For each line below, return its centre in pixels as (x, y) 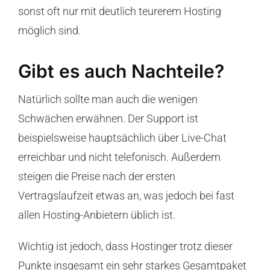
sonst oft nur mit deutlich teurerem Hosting (119, 11)
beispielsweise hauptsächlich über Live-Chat (122, 138)
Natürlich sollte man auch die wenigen (108, 99)
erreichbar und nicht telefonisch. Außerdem (119, 157)
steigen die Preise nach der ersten (96, 177)
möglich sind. (49, 31)
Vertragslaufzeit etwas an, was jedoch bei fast (126, 196)
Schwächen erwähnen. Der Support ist (108, 119)
